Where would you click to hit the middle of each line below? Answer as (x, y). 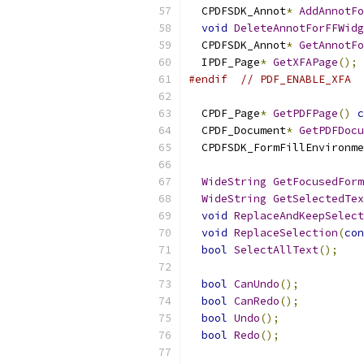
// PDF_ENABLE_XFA (296, 79)
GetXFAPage (305, 62)
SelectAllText (276, 250)
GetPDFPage (305, 113)
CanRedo (257, 301)
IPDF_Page (224, 62)
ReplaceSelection (286, 233)
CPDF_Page (224, 113)
